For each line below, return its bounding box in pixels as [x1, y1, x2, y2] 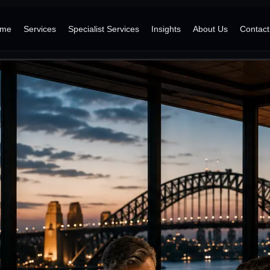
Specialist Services [67, 24, 139, 34]
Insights [151, 24, 181, 34]
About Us [192, 24, 228, 34]
